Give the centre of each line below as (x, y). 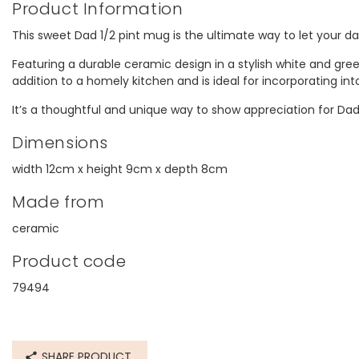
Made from (58, 202)
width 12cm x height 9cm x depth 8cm (120, 169)
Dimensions (60, 143)
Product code (69, 261)
